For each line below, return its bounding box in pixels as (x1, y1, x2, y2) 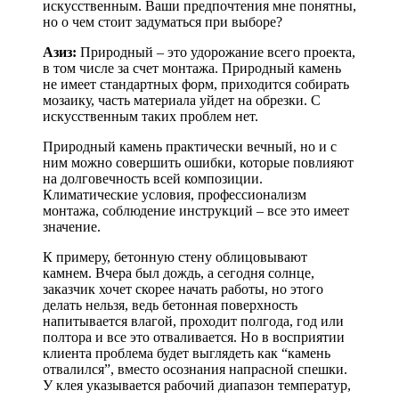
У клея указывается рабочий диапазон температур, (43, 378, 351, 394)
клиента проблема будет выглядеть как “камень (43, 346, 330, 362)
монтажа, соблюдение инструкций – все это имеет (43, 203, 349, 219)
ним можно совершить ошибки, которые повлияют (43, 155, 354, 171)
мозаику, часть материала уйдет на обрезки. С (43, 93, 321, 109)
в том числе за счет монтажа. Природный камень (43, 61, 341, 77)
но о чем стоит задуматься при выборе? (43, 14, 282, 30)
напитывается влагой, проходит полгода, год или (43, 313, 344, 330)
